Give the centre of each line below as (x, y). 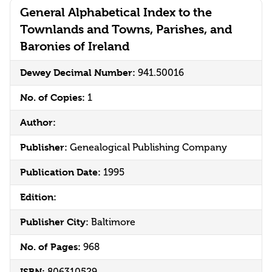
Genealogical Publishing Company (148, 148)
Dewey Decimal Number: (79, 73)
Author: (38, 123)
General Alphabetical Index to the (116, 13)
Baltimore (113, 222)
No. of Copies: (54, 98)
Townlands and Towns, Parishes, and (126, 30)
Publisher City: (56, 222)
